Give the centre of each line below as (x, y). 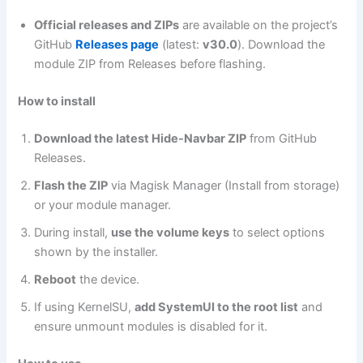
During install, (73, 233)
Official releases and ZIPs (107, 26)
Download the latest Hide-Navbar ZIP (141, 139)
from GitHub (282, 139)
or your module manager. (105, 205)
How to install (57, 102)
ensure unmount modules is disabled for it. (153, 327)
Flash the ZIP (71, 186)
